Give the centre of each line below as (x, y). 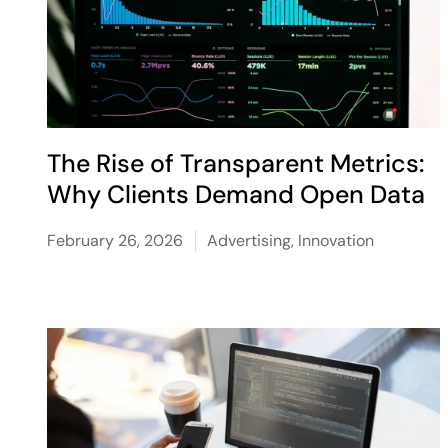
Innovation (336, 240)
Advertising (249, 240)
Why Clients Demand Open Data (236, 194)
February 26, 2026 (115, 240)
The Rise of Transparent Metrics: (236, 163)
